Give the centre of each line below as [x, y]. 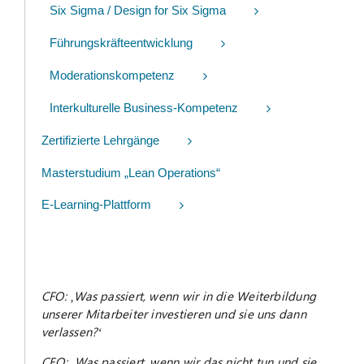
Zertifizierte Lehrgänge [100, 141]
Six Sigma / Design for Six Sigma [138, 11]
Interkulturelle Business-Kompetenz [144, 108]
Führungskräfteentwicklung [121, 43]
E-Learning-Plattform [96, 205]
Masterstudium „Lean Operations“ [131, 173]
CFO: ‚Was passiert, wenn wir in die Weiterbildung [179, 296]
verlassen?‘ [72, 332]
